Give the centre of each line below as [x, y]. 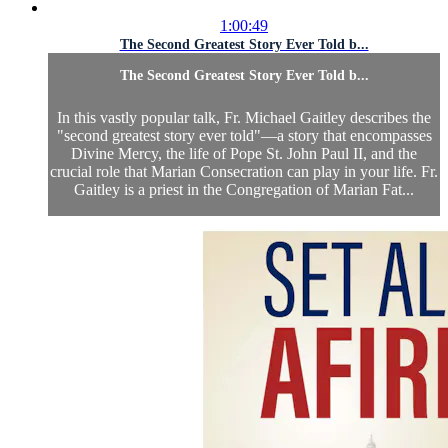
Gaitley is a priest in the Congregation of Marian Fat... [244, 189]
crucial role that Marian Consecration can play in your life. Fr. [244, 171]
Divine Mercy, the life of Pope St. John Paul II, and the [244, 153]
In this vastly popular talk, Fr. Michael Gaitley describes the [244, 117]
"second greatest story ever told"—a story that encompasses [244, 135]
